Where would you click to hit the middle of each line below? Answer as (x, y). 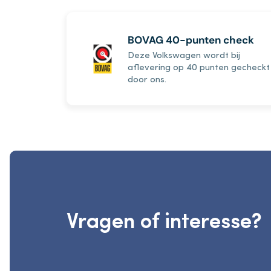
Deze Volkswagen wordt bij (184, 56)
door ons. (147, 80)
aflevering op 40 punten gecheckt (198, 68)
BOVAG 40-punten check (191, 40)
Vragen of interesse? (164, 223)
